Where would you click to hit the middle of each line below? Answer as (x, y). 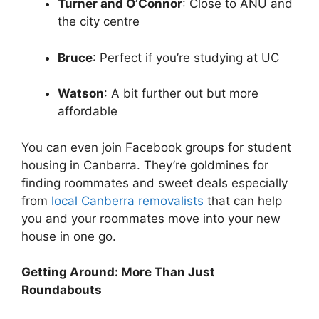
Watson (81, 94)
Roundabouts (62, 290)
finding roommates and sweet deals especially (155, 183)
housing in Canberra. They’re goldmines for (145, 165)
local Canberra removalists (127, 200)
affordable (88, 111)
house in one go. (69, 236)
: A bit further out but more (181, 94)
